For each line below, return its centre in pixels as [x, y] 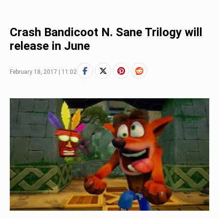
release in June [50, 46]
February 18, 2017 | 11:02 [43, 72]
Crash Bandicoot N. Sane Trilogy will [106, 32]
